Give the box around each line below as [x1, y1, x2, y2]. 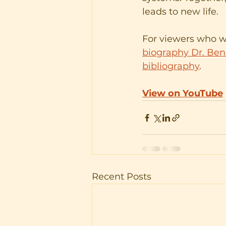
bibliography [142, 61, 199, 72]
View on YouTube [142, 88, 223, 99]
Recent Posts [92, 171, 151, 182]
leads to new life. [142, 6, 218, 17]
